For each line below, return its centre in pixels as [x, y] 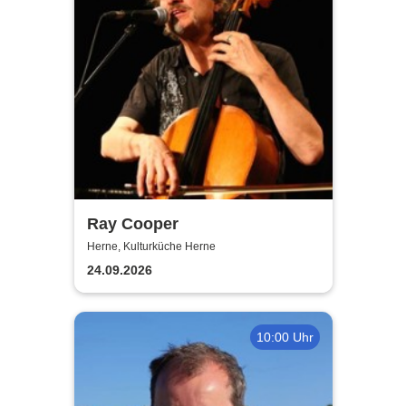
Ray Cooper [132, 223]
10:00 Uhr [285, 337]
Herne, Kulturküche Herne [151, 247]
